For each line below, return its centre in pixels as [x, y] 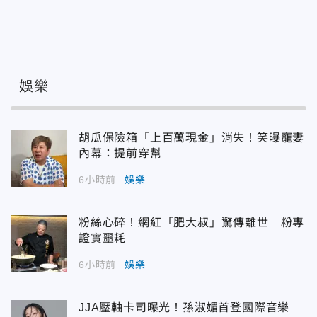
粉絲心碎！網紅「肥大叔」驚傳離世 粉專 [192, 223]
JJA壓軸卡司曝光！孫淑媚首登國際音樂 [184, 308]
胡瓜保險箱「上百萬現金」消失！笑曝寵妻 [192, 138]
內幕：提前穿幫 [120, 154]
